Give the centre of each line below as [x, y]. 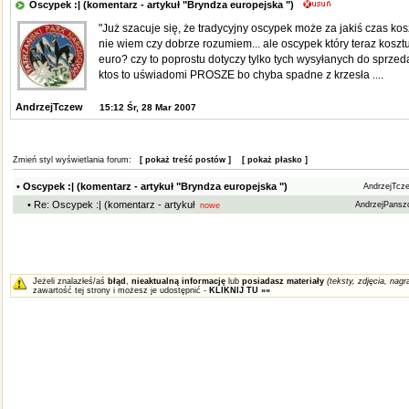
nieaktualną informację [178, 281]
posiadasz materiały [283, 281]
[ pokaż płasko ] [274, 160]
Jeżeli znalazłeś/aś [70, 281]
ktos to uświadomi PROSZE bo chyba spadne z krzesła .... [241, 75]
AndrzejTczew [47, 107]
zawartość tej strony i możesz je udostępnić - [121, 290]
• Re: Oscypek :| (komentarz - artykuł [110, 204]
